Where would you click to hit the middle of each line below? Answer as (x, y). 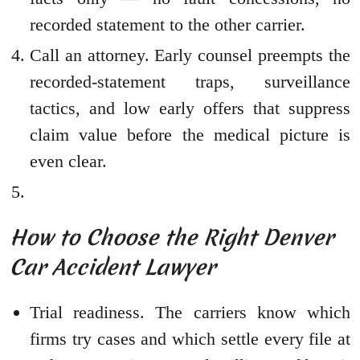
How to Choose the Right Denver (172, 237)
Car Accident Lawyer (112, 267)
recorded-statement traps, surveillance (190, 81)
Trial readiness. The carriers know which (190, 312)
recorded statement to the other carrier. (168, 24)
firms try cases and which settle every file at (190, 338)
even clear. (68, 161)
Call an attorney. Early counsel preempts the (190, 55)
